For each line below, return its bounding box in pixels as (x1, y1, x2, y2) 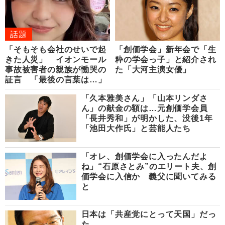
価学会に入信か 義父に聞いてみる (81, 172, 216, 181)
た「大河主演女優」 (115, 65, 191, 74)
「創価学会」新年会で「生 (115, 45, 216, 54)
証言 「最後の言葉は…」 (5, 75, 106, 84)
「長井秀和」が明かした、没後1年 (81, 114, 213, 123)
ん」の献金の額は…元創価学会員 (81, 104, 208, 113)
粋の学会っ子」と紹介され (115, 55, 216, 64)
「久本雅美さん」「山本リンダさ (81, 94, 208, 103)
